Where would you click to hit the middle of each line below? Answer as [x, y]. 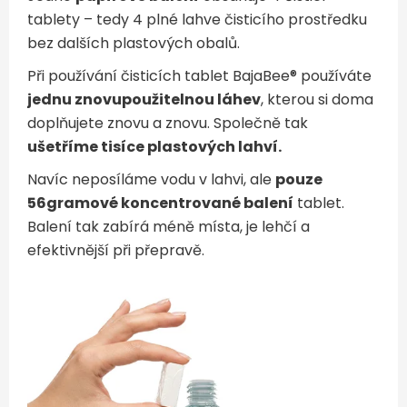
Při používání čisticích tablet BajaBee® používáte [199, 76]
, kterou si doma [317, 99]
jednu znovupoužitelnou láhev [144, 99]
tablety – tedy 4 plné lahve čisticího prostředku [197, 20]
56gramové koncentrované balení [160, 203]
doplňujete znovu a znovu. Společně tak [168, 123]
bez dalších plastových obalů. [134, 43]
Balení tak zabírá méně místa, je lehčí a [169, 227]
